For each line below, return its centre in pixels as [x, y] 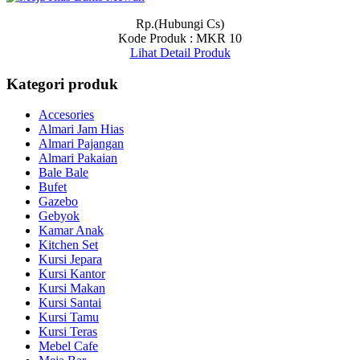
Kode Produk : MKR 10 [180, 38]
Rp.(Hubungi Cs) [180, 24]
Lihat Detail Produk [180, 53]
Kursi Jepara [70, 260]
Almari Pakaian [78, 158]
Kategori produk [62, 84]
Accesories [66, 115]
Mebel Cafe [68, 346]
